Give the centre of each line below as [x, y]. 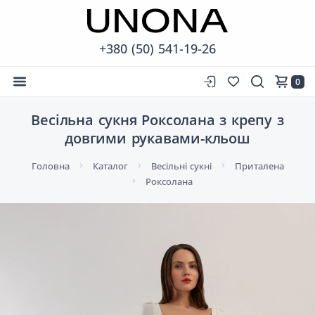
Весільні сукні [181, 166]
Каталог [110, 166]
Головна [50, 166]
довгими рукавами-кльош [157, 138]
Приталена [259, 166]
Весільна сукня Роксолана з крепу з [157, 120]
